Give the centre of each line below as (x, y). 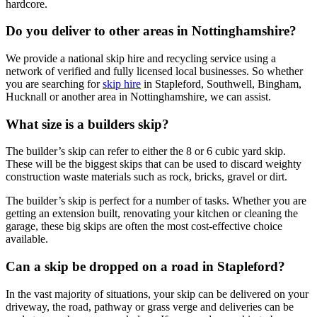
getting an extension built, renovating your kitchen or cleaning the (152, 214)
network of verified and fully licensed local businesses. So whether (154, 71)
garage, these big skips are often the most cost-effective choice (144, 226)
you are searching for (54, 84)
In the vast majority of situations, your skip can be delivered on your (157, 294)
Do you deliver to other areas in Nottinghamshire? (151, 31)
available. (27, 239)
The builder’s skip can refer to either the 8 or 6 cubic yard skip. (146, 151)
